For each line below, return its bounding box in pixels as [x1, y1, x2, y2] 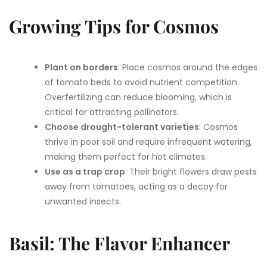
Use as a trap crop [45, 166, 125, 178]
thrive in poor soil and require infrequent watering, [45, 136, 252, 148]
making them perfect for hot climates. [45, 151, 207, 163]
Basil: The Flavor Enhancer [9, 231, 229, 256]
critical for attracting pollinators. [45, 106, 179, 119]
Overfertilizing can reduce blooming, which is [45, 91, 232, 104]
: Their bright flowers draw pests [125, 166, 257, 178]
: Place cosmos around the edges [118, 61, 257, 74]
